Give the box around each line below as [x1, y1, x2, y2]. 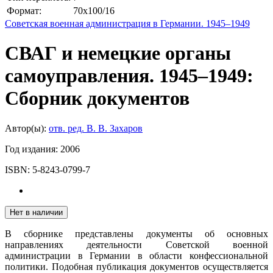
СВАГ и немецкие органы [5, 42, 231, 65]
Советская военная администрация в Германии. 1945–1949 [5, 18, 250, 29]
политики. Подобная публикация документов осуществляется [5, 261, 268, 272]
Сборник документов [5, 87, 190, 110]
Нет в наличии [10, 207, 63, 217]
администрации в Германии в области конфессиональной [5, 250, 268, 261]
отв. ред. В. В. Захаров [49, 122, 143, 133]
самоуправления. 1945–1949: [5, 65, 253, 87]
